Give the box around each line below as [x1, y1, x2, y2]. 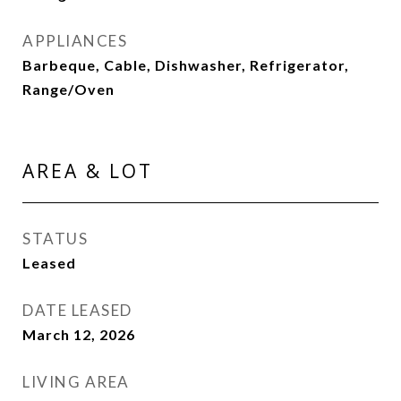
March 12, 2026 [22, 326, 135, 343]
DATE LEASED [22, 301, 132, 320]
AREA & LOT [22, 158, 153, 183]
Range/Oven [22, 81, 115, 98]
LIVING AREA [22, 372, 130, 391]
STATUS [22, 229, 88, 248]
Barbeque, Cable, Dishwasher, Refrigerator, [22, 56, 349, 73]
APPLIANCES [22, 31, 127, 50]
